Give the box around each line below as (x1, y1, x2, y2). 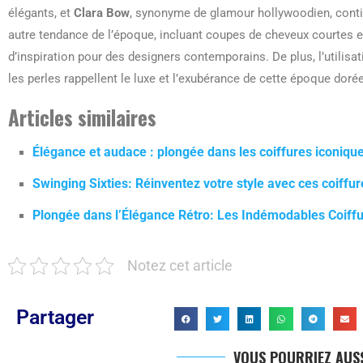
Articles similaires (8, 102, 156, 132)
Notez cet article (127, 258, 233, 274)
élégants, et (8, 6, 74, 20)
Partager (16, 305, 94, 329)
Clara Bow (74, 6, 130, 20)
